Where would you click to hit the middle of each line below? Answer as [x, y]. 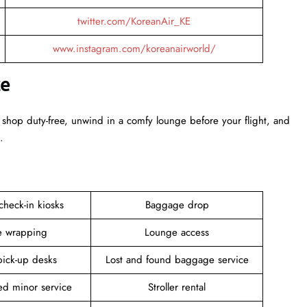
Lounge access [177, 232]
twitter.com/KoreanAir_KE [134, 21]
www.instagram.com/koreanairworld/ [134, 48]
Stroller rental [177, 287]
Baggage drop [177, 205]
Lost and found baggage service [177, 259]
